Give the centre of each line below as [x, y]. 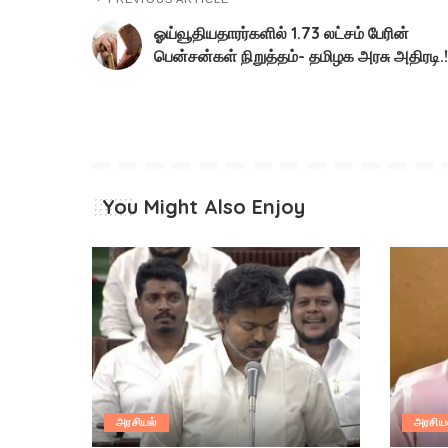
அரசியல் [136, 422]
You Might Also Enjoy [203, 206]
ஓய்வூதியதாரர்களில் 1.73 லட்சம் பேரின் [281, 32]
